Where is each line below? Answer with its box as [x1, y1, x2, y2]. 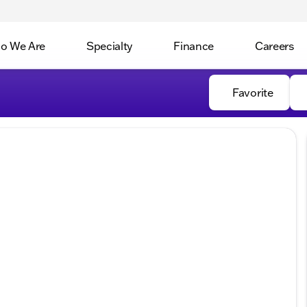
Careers [254, 38, 294, 53]
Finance [173, 38, 214, 53]
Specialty [86, 38, 133, 53]
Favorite [232, 86, 273, 99]
